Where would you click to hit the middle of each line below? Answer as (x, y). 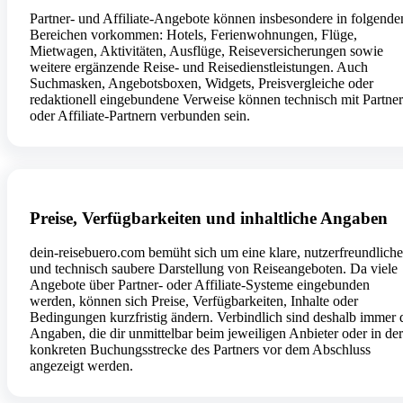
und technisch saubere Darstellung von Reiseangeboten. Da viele (214, 269)
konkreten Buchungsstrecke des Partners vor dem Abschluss (200, 350)
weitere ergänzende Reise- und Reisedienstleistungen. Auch (199, 67)
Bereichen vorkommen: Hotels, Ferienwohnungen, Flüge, (193, 34)
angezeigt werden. (81, 366)
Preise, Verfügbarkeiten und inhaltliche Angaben (209, 218)
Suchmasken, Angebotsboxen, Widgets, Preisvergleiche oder (201, 83)
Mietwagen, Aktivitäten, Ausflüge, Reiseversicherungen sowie (206, 50)
